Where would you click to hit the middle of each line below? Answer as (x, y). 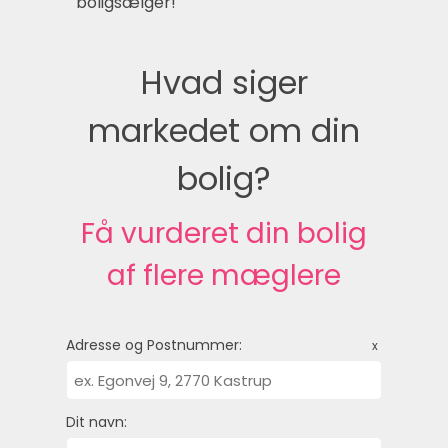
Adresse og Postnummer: (154, 345)
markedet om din (224, 131)
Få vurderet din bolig (224, 234)
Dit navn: (96, 422)
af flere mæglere (224, 276)
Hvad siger (224, 83)
